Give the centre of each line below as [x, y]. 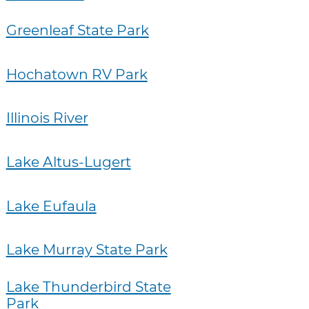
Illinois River [47, 118]
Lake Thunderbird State [88, 287]
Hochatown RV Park [77, 74]
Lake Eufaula [51, 206]
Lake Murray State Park [87, 250]
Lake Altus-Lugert [68, 162]
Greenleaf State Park [77, 30]
